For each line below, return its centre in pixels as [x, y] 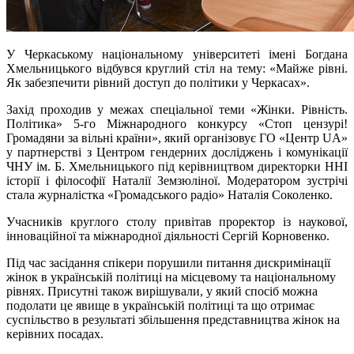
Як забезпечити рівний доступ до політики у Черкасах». [158, 82]
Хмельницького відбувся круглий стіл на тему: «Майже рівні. [177, 68]
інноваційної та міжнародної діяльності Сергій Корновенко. [168, 235]
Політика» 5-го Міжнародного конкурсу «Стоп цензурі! [177, 123]
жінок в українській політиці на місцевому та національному [171, 277]
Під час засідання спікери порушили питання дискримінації [168, 262]
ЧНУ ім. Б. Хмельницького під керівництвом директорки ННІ [177, 166]
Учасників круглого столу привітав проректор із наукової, [177, 221]
